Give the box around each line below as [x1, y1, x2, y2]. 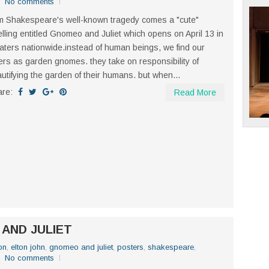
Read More [174, 87, 216, 97]
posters [117, 242, 144, 252]
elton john [11, 242, 45, 252]
